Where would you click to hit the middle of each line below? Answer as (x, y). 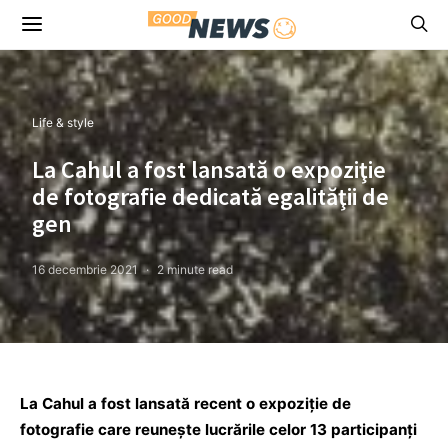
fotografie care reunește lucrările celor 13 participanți (218, 429)
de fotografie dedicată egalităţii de (210, 196)
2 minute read (195, 269)
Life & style (63, 122)
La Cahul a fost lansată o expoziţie (209, 169)
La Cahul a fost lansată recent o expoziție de (185, 403)
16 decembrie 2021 (85, 269)
